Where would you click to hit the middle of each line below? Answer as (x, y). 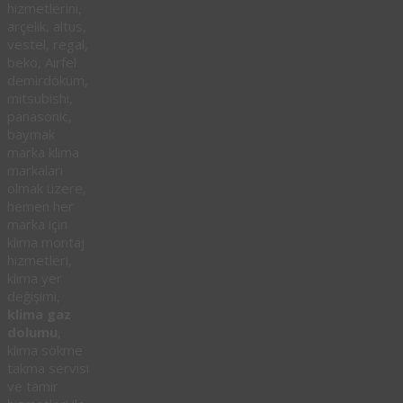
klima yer (35, 278)
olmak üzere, (47, 188)
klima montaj (46, 242)
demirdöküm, (48, 81)
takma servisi (48, 368)
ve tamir (33, 386)
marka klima (43, 152)
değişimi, (34, 296)
